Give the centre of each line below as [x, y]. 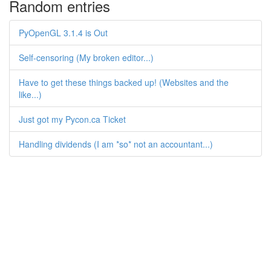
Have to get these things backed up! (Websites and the [124, 82]
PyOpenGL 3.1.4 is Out [63, 33]
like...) [30, 94]
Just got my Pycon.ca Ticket [72, 119]
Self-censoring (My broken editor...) [86, 57]
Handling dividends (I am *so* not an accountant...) [116, 144]
